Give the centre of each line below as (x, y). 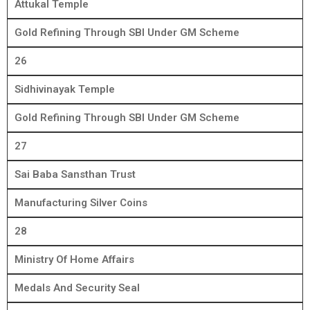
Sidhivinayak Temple (65, 90)
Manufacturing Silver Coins (81, 203)
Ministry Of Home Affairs (74, 260)
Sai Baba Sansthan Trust (75, 175)
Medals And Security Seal (77, 288)
